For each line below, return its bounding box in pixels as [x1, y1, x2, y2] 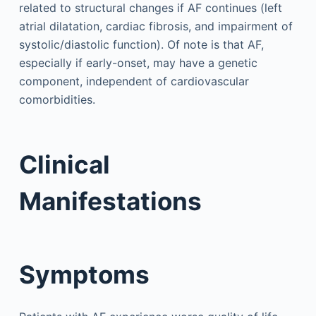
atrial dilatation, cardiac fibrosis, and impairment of [18, 19, 293, 33]
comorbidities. [18, 92, 95, 107]
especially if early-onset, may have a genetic [18, 56, 257, 70]
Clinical [18, 149, 110, 179]
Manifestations [18, 186, 202, 216]
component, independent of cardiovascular [18, 74, 249, 88]
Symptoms [18, 260, 150, 289]
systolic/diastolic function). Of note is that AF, [18, 37, 264, 51]
